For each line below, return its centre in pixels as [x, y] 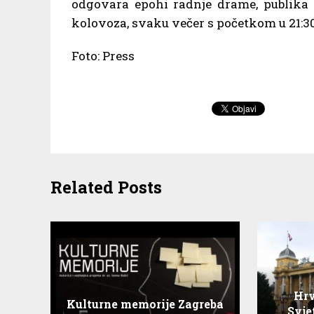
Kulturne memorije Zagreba [145, 303]
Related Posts [106, 187]
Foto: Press [103, 55]
